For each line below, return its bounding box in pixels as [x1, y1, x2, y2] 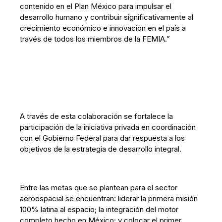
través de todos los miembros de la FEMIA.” [20, 34, 170, 44]
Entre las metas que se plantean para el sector [20, 183, 178, 192]
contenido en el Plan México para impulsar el [20, 1, 172, 11]
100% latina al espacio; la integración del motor [20, 205, 179, 214]
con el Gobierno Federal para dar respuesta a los [20, 133, 185, 143]
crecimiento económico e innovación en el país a [20, 23, 186, 33]
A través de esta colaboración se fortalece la [20, 111, 173, 121]
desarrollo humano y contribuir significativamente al [20, 12, 194, 22]
